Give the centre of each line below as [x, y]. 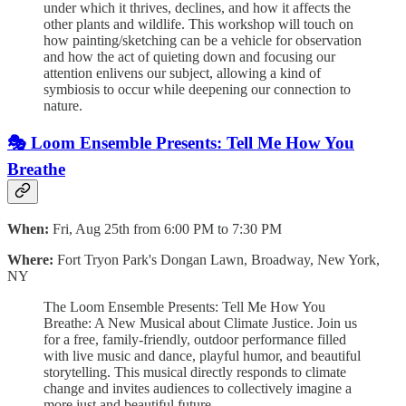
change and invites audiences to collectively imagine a [198, 389]
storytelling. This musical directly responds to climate [195, 372]
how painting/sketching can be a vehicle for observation [203, 40]
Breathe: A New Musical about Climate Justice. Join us [200, 324]
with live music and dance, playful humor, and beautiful [202, 356]
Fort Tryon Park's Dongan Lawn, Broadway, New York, [218, 260]
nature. [63, 105]
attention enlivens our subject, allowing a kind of [182, 72]
